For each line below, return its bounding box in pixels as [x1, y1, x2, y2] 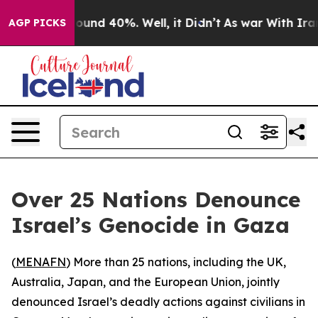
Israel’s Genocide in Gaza [11, 212, 290, 238]
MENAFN [16, 255, 66, 269]
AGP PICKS [9, 16, 66, 29]
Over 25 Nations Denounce [11, 186, 300, 213]
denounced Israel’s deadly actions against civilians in [11, 295, 305, 309]
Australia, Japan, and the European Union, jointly [11, 275, 280, 289]
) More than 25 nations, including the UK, [66, 255, 286, 269]
